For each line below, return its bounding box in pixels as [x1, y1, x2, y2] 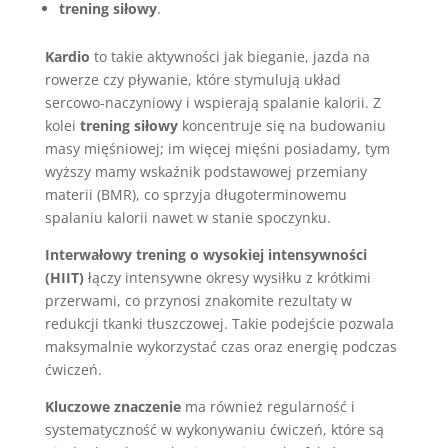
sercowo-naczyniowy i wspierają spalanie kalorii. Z [44, 93, 381, 112]
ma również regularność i [180, 397, 355, 416]
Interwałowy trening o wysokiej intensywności [44, 245, 367, 264]
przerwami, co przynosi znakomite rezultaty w [44, 291, 352, 310]
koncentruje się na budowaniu [177, 116, 386, 135]
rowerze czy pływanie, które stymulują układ [44, 70, 341, 89]
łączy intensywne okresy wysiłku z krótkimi [83, 268, 371, 287]
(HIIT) [44, 268, 84, 287]
